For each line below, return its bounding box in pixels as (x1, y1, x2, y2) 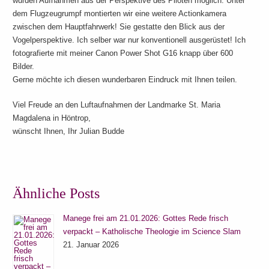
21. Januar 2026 (63, 240, 119, 250)
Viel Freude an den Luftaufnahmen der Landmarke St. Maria (13, 100, 221, 109)
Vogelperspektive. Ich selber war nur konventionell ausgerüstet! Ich (13, 35, 246, 44)
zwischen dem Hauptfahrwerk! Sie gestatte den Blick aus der (13, 22, 225, 31)
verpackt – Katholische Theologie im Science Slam (63, 227, 241, 237)
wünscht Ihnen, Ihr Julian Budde (13, 127, 125, 136)
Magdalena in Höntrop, (13, 113, 91, 122)
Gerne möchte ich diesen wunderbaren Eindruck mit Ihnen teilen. (13, 75, 238, 84)
